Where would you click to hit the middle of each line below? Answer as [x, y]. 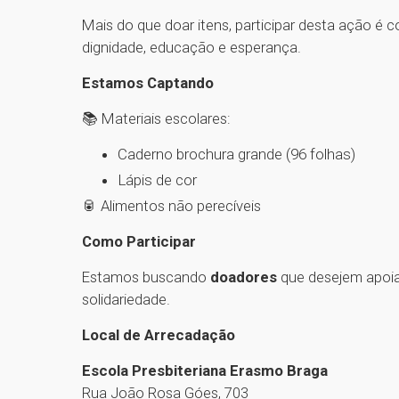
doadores [244, 277]
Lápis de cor [157, 180]
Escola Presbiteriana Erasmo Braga [205, 371]
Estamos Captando [148, 83]
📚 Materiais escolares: [156, 119]
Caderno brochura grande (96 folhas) [236, 155]
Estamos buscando [146, 277]
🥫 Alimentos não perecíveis [171, 206]
